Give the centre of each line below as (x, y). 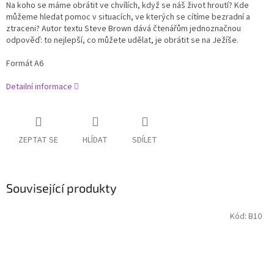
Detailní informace (39, 87)
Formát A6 (25, 64)
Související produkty (61, 188)
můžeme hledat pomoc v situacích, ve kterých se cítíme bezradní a (128, 17)
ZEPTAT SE (38, 140)
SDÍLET (145, 140)
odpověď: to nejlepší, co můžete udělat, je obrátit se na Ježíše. (122, 41)
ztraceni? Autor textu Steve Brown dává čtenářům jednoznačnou (124, 29)
